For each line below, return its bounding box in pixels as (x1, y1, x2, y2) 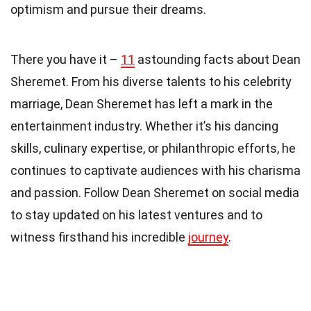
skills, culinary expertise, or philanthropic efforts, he (10, 140, 296, 155)
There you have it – (10, 51, 121, 67)
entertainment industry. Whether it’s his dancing (10, 118, 278, 133)
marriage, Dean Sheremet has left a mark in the (10, 96, 273, 111)
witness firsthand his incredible (10, 229, 188, 244)
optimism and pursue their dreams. (10, 1, 206, 17)
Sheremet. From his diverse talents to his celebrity (10, 74, 292, 89)
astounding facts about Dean (135, 51, 301, 67)
